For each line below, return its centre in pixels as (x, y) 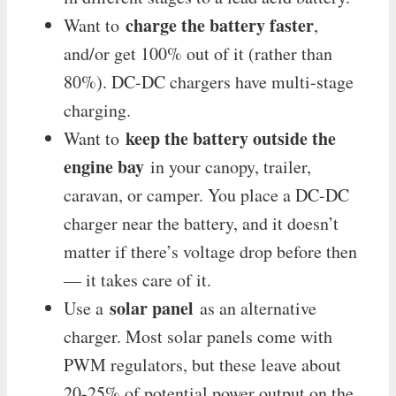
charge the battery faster (220, 25)
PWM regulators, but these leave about (202, 364)
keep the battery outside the (231, 138)
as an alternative (255, 308)
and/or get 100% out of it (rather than (198, 53)
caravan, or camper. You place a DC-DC (206, 194)
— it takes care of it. (137, 279)
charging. (97, 110)
